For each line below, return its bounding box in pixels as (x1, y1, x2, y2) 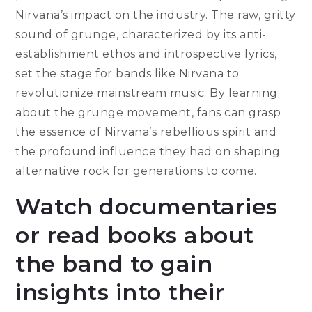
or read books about (15, 221, 254, 249)
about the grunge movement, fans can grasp (15, 106, 281, 120)
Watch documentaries (15, 193, 278, 221)
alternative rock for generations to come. (15, 164, 257, 178)
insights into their (15, 279, 225, 306)
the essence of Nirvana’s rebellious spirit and (15, 125, 277, 139)
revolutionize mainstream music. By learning (15, 86, 278, 100)
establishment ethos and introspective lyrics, (15, 47, 277, 61)
